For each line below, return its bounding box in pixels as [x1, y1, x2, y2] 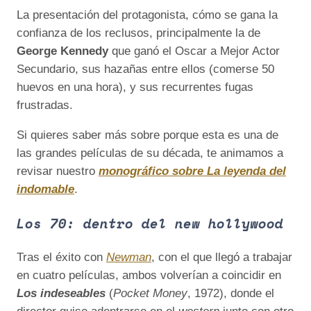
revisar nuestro [17, 165, 99, 178]
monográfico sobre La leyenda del [99, 165, 286, 178]
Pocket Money [113, 286, 187, 300]
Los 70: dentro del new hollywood [17, 213, 283, 233]
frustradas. [17, 99, 76, 112]
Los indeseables [17, 286, 106, 300]
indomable [17, 183, 74, 196]
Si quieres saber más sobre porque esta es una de [17, 128, 278, 142]
